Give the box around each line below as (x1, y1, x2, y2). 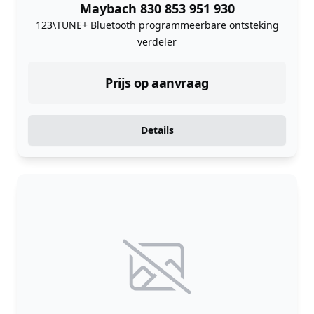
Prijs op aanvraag (105, 74, 209, 91)
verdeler (137, 34, 177, 48)
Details (140, 123, 174, 137)
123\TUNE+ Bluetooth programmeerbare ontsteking (35, 18, 279, 32)
